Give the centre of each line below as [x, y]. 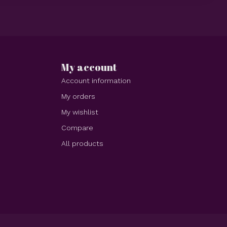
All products [82, 143]
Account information [96, 80]
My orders [78, 96]
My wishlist [80, 112]
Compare [77, 127]
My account [89, 67]
